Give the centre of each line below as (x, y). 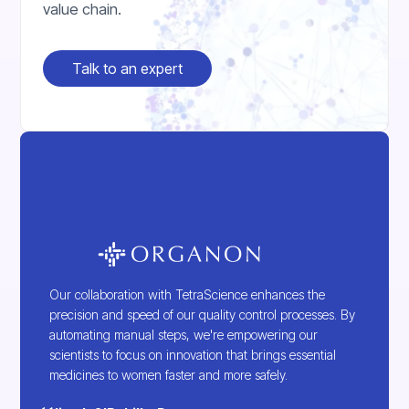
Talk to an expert (128, 68)
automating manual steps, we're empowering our (184, 335)
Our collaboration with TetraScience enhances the (188, 295)
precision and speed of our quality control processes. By (203, 315)
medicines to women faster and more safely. (169, 375)
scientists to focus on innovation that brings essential (193, 355)
